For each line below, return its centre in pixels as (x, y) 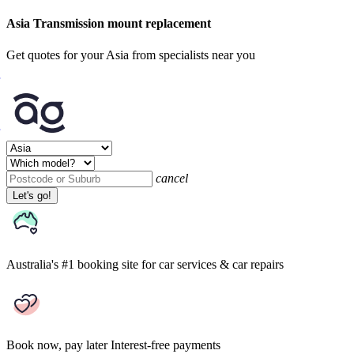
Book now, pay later (57, 345)
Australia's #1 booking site (72, 264)
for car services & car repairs (213, 264)
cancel (172, 178)
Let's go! (32, 195)
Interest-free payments (166, 345)
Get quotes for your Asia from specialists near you (131, 55)
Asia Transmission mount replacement (109, 24)
